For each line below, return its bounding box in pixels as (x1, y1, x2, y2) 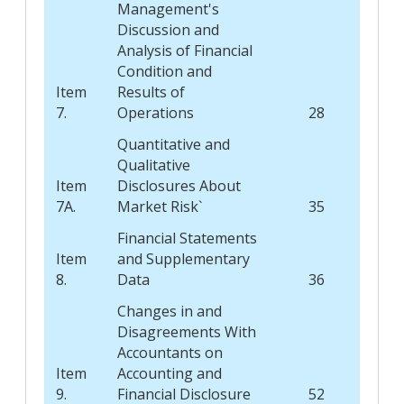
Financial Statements (116, 227, 257, 248)
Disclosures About (116, 175, 241, 196)
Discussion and (116, 19, 219, 40)
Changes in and (116, 300, 222, 321)
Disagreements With (116, 321, 256, 342)
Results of (116, 81, 185, 102)
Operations (116, 102, 194, 123)
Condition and (116, 60, 212, 81)
